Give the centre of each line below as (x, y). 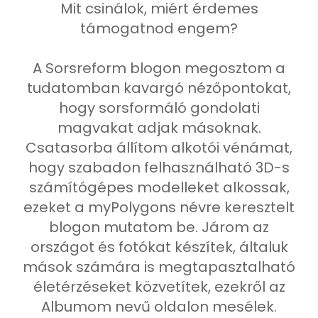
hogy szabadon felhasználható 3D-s (159, 168)
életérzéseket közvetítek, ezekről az (159, 287)
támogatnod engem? (159, 28)
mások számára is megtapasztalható (159, 267)
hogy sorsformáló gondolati (159, 108)
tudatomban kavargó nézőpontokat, (159, 88)
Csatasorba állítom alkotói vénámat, (159, 148)
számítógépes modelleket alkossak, (159, 187)
